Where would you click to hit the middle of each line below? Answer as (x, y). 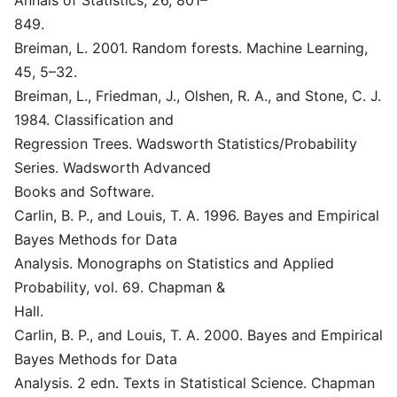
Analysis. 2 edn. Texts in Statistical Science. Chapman (195, 383)
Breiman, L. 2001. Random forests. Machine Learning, (191, 48)
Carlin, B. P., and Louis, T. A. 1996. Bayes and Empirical (197, 215)
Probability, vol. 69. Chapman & (120, 287)
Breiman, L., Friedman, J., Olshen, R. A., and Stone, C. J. (198, 96)
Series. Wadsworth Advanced (113, 167)
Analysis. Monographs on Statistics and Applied (174, 263)
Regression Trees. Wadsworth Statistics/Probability (186, 144)
